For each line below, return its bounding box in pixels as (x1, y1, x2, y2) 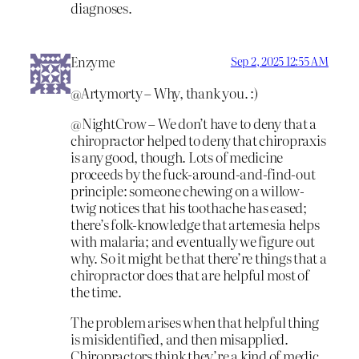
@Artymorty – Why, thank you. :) (71, 82, 258, 103)
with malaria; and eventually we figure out (71, 230, 315, 251)
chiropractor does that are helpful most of (71, 264, 309, 284)
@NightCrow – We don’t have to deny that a (71, 112, 317, 133)
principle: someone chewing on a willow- (71, 179, 305, 200)
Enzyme (71, 52, 115, 72)
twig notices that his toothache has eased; (71, 196, 307, 217)
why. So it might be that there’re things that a (71, 247, 327, 268)
